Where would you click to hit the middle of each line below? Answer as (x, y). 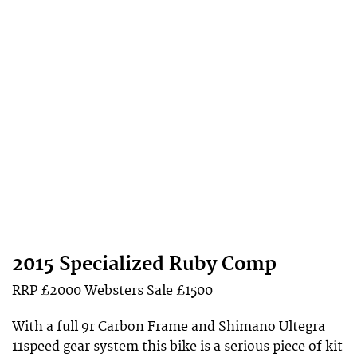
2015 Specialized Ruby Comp (144, 265)
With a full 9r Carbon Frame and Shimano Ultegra (169, 326)
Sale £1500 (178, 291)
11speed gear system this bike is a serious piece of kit (177, 346)
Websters (114, 291)
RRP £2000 (48, 291)
